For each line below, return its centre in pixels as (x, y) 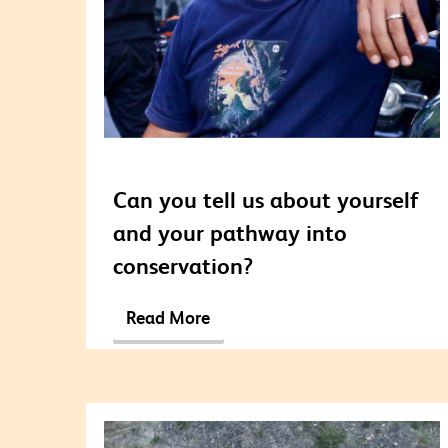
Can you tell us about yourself (265, 199)
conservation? (182, 265)
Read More (168, 318)
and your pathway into (229, 232)
